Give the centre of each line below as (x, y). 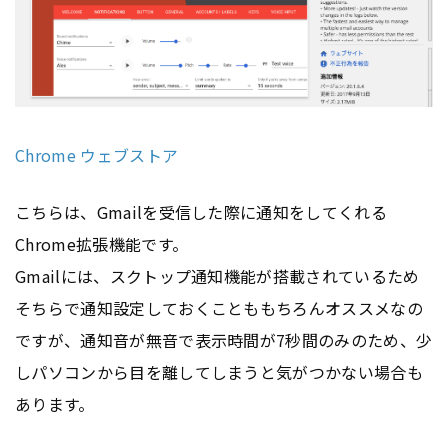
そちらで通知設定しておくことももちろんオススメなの (219, 307)
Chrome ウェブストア (97, 154)
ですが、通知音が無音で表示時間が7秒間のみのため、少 (224, 339)
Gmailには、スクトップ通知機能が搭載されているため (217, 275)
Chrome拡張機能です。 (102, 243)
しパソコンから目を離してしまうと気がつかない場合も (219, 371)
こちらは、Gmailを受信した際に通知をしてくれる (201, 211)
